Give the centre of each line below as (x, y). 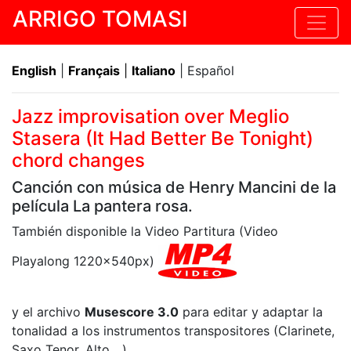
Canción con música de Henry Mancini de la (174, 187)
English (34, 71)
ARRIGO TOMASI (100, 19)
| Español (205, 71)
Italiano (154, 71)
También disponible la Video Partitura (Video (145, 231)
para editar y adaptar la (251, 312)
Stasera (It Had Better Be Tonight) (163, 138)
